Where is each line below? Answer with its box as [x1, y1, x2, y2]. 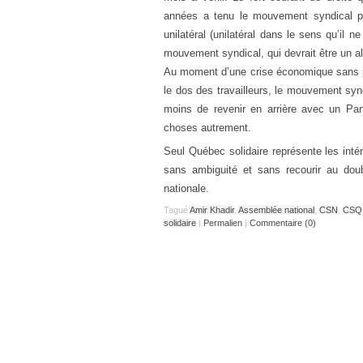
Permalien [203, 217, 245, 228]
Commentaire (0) [250, 217, 316, 228]
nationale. [164, 182, 209, 194]
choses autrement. [164, 121, 251, 134]
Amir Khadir [190, 204, 234, 215]
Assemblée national [238, 204, 314, 215]
